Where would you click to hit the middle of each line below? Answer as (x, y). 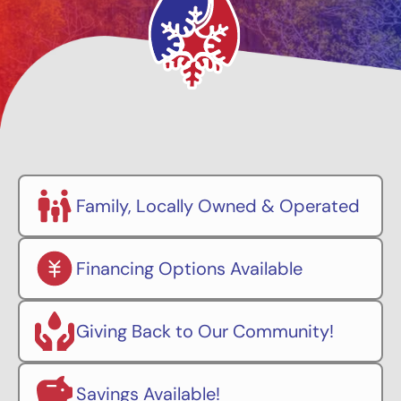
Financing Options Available (189, 268)
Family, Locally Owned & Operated (218, 205)
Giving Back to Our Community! (205, 331)
